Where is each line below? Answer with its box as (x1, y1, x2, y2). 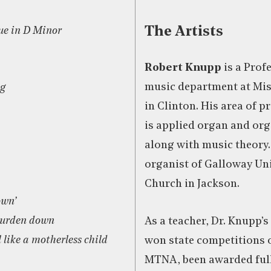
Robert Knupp (145, 62, 221, 74)
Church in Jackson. (145, 178, 240, 190)
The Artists (145, 24, 223, 39)
